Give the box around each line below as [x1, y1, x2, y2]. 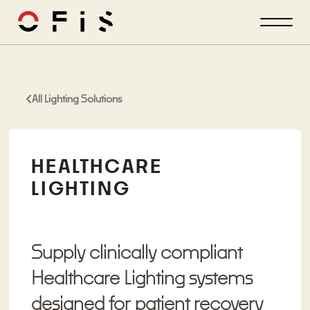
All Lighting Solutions [32, 93, 122, 104]
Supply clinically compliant [31, 241, 243, 263]
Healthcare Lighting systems [31, 266, 253, 289]
